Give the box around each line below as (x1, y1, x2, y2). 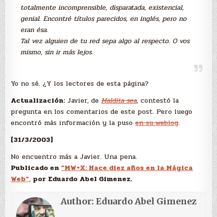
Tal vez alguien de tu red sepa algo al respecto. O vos (20, 36, 190, 46)
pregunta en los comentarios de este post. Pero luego (11, 107, 193, 117)
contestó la (138, 95, 179, 106)
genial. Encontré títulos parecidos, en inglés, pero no (20, 14, 187, 24)
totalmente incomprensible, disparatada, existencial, (20, 2, 184, 13)
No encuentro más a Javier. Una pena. (11, 152, 138, 162)
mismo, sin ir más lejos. (20, 47, 93, 58)
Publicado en (11, 163, 62, 173)
